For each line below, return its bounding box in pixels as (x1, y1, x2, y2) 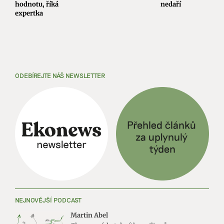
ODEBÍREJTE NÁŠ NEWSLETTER (15, 71, 105, 80)
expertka (15, 8, 43, 17)
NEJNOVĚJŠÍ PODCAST (15, 195, 81, 204)
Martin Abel (70, 210, 108, 219)
